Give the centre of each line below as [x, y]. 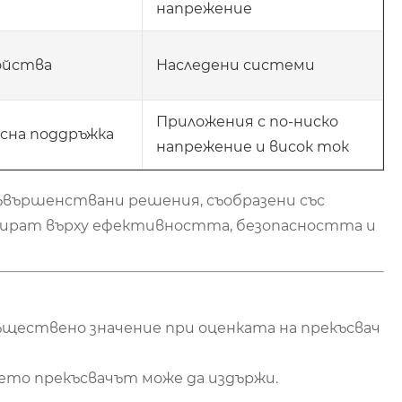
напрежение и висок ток [253, 146]
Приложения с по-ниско [247, 121]
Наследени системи [236, 65]
